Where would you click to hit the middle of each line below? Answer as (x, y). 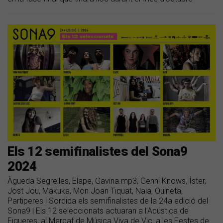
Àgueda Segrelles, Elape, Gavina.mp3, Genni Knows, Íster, (107, 181)
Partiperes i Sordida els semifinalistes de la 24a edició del (108, 201)
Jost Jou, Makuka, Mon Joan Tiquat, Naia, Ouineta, (95, 191)
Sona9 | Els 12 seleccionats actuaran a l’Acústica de (98, 211)
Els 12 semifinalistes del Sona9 (98, 152)
